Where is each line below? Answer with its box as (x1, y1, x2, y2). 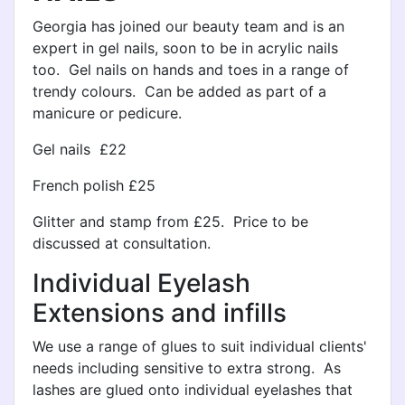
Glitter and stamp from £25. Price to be (33, 212, 308, 231)
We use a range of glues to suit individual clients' (33, 337, 367, 355)
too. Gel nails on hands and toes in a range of (33, 61, 349, 79)
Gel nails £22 (33, 140, 127, 158)
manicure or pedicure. (33, 104, 182, 122)
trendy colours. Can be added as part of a (33, 82, 326, 100)
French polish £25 (33, 176, 155, 194)
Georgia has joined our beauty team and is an (33, 17, 344, 35)
